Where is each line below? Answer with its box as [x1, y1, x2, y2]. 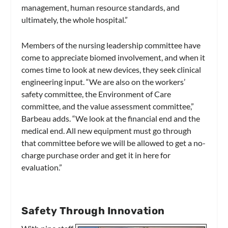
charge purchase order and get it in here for [21, 150, 171, 160]
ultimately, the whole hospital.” [21, 15, 128, 25]
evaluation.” [21, 162, 63, 173]
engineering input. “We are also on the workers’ [21, 77, 186, 87]
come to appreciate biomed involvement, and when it [21, 52, 206, 63]
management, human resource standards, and [21, 3, 180, 13]
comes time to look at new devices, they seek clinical [21, 65, 202, 75]
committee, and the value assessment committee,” [21, 101, 194, 111]
